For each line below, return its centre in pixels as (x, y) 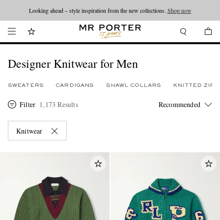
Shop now (179, 10)
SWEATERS (26, 85)
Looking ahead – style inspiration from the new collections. (98, 10)
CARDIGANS (75, 85)
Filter (28, 104)
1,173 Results (59, 104)
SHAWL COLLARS (133, 85)
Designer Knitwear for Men (73, 63)
